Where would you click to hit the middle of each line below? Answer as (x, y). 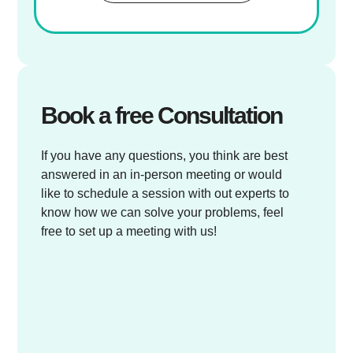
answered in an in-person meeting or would (162, 175)
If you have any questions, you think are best (165, 156)
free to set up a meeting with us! (129, 232)
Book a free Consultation (162, 116)
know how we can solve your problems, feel (163, 213)
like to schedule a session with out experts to (165, 194)
